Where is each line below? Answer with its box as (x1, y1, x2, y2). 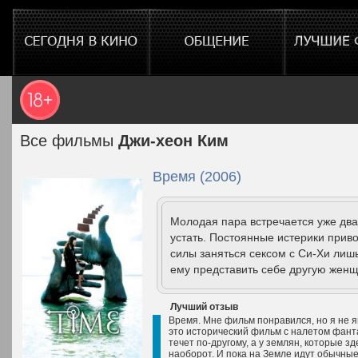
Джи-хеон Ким (118, 132, 229, 149)
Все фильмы (20, 132, 118, 149)
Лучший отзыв (170, 301, 238, 312)
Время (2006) (153, 169, 241, 185)
